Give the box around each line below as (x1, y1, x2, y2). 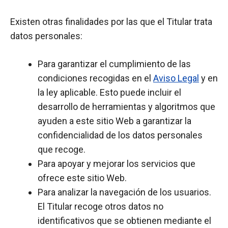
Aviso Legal (153, 73, 199, 83)
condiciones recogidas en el (38, 73, 153, 83)
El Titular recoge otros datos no (38, 201, 163, 212)
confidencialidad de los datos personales (38, 130, 203, 140)
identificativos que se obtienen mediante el (38, 215, 211, 226)
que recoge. (38, 144, 85, 155)
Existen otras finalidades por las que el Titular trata (10, 16, 212, 27)
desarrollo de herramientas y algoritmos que (38, 101, 215, 112)
